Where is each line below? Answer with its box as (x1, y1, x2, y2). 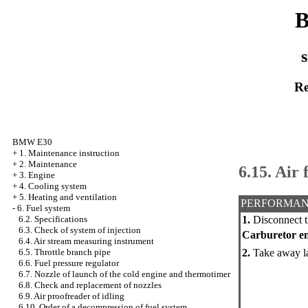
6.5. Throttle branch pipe (19, 247, 111, 257)
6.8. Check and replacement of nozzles (19, 280, 162, 290)
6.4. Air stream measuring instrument (19, 236, 154, 246)
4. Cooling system (19, 181, 87, 191)
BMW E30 (12, 137, 52, 147)
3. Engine (19, 170, 55, 180)
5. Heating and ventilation (19, 192, 117, 202)
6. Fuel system (17, 203, 70, 213)
